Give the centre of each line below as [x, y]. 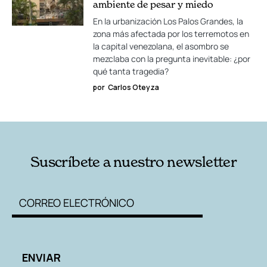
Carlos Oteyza [133, 87]
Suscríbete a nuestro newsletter [133, 162]
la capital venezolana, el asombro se [161, 46]
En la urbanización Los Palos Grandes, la [168, 21]
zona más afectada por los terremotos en [171, 34]
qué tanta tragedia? [131, 71]
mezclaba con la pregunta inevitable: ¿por [172, 59]
